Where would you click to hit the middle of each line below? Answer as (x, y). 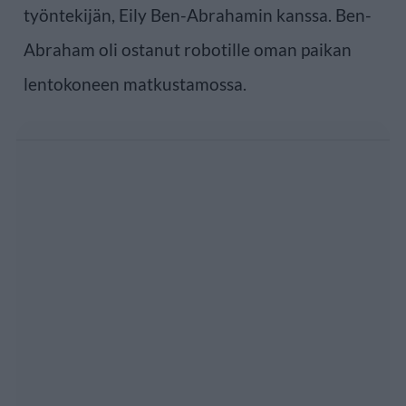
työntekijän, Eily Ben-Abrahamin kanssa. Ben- (198, 14)
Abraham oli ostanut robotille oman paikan (188, 49)
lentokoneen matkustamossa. (135, 83)
